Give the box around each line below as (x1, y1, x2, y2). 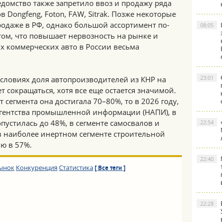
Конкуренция (15, 163, 57, 172)
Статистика (58, 163, 93, 172)
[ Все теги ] (94, 165, 125, 172)
